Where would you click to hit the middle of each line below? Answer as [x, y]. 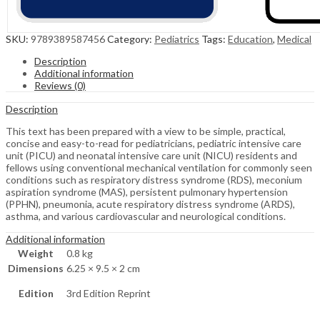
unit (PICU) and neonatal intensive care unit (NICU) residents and [151, 156]
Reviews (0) [60, 86]
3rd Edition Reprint [109, 294]
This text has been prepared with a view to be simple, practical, [146, 131]
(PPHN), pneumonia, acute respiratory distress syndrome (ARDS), [150, 204]
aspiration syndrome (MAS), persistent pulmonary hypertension [147, 192]
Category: [131, 39]
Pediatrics [177, 39]
